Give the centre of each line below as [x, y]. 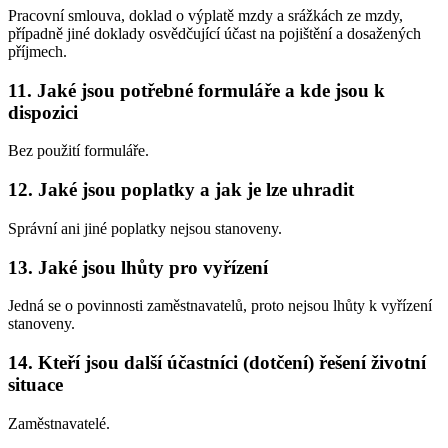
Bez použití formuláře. [78, 151]
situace [35, 384]
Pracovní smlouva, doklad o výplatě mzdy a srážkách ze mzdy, [205, 15]
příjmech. [37, 51]
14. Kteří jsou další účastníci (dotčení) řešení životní [217, 362]
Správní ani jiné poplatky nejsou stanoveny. [145, 228]
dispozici [43, 112]
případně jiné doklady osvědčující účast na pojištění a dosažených [214, 33]
